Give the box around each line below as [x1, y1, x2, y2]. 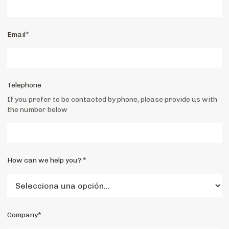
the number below [7, 105, 67, 114]
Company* [7, 211, 41, 219]
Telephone [7, 81, 41, 89]
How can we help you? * [7, 156, 86, 165]
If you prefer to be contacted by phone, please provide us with [7, 95, 217, 104]
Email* [7, 30, 29, 39]
